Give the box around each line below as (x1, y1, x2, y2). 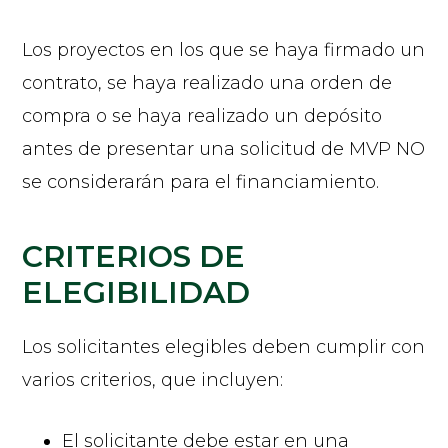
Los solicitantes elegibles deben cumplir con (22, 335, 426, 358)
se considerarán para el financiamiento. (22, 170, 380, 193)
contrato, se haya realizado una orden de (22, 71, 393, 94)
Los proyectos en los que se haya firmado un (22, 38, 426, 61)
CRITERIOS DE (22, 237, 246, 275)
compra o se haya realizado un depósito (22, 104, 383, 127)
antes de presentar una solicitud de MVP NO (22, 137, 426, 160)
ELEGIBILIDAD (22, 273, 251, 311)
